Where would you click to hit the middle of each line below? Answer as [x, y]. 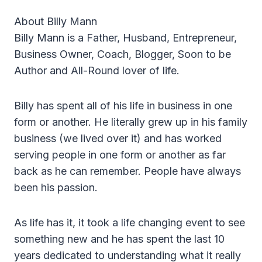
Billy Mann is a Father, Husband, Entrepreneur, [125, 38]
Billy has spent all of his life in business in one [123, 106]
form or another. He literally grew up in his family [131, 122]
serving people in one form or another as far [120, 155]
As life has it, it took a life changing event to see [130, 223]
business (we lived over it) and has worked [118, 139]
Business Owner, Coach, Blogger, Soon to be [123, 54]
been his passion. [56, 188]
